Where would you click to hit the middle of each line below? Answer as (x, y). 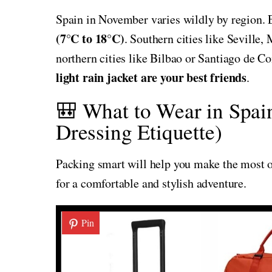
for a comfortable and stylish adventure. (151, 183)
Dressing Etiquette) (139, 131)
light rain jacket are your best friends (151, 77)
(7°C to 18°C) (90, 38)
